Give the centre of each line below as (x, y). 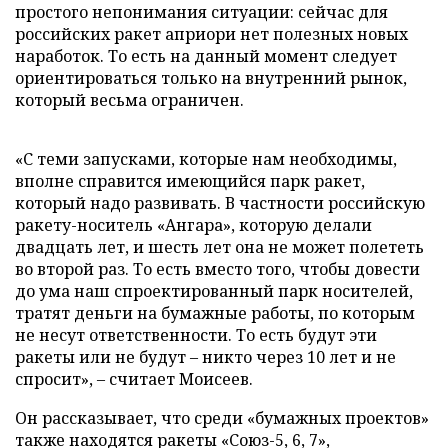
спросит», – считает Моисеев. (134, 378)
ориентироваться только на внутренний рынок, (211, 77)
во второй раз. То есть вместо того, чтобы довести (217, 268)
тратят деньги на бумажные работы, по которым (215, 312)
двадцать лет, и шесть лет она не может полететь (219, 246)
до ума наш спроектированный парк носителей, (214, 290)
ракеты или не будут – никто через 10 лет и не (205, 356)
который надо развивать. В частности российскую (220, 202)
